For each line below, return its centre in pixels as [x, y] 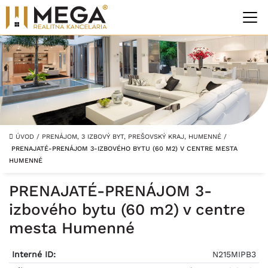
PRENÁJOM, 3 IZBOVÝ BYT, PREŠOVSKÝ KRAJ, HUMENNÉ [133, 137]
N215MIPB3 [234, 254]
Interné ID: [33, 254]
